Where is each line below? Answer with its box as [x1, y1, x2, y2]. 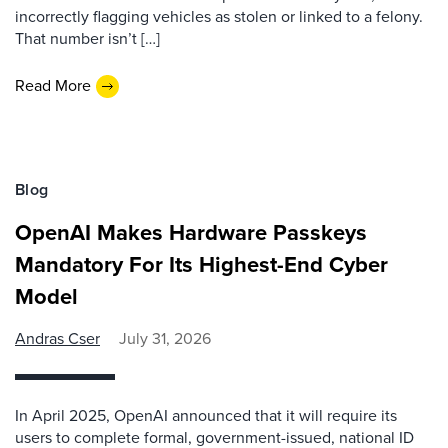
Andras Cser [15, 326, 100, 350]
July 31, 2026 [119, 326, 211, 350]
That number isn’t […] [15, 26, 160, 50]
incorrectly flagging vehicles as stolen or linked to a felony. [15, 4, 423, 28]
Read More [15, 74, 91, 98]
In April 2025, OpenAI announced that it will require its [15, 403, 397, 427]
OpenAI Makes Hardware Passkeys [15, 215, 367, 249]
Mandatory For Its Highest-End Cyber [15, 247, 388, 281]
